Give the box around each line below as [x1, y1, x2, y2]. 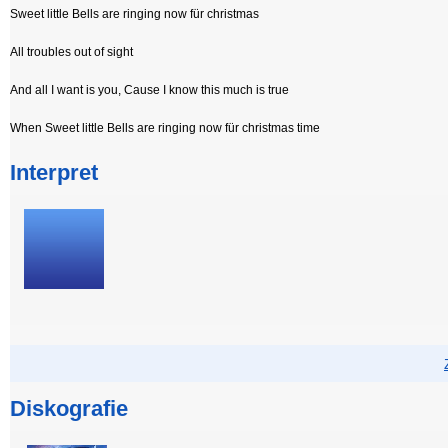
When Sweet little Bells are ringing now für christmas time [10, 121, 320, 135]
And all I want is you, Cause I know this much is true [10, 83, 289, 97]
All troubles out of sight [10, 45, 133, 59]
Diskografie [10, 396, 128, 422]
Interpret [10, 160, 98, 185]
